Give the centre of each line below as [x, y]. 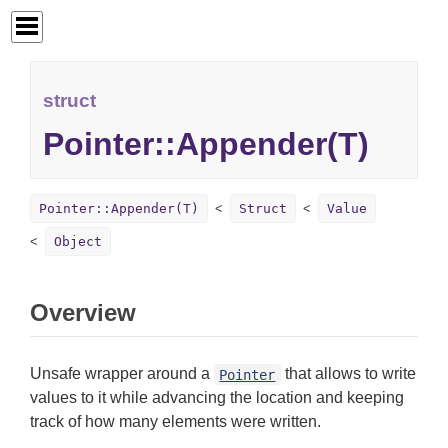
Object [78, 242]
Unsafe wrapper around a [122, 374]
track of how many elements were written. [175, 422]
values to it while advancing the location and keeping [217, 398]
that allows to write [348, 374]
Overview [83, 313]
